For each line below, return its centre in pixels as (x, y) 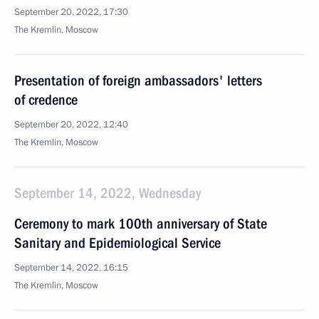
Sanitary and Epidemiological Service (117, 243)
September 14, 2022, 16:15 (71, 268)
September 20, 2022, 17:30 (71, 12)
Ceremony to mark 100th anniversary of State (141, 224)
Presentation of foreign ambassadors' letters (138, 80)
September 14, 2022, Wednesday (108, 193)
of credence (46, 100)
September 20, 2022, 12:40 (71, 125)
